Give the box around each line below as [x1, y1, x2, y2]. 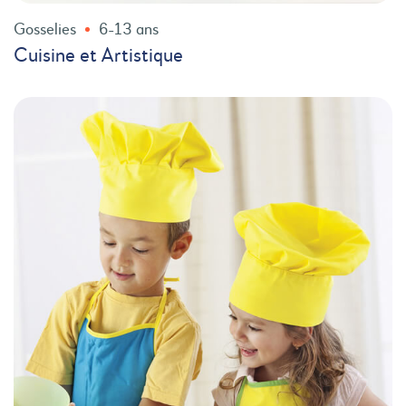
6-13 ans [99, 21, 159, 38]
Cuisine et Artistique [14, 45, 183, 66]
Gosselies [14, 21, 76, 38]
